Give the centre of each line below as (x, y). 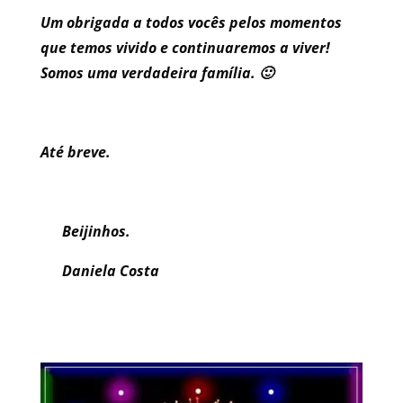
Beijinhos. (96, 232)
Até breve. (77, 152)
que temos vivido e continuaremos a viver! (185, 48)
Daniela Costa (110, 271)
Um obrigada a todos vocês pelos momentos (191, 23)
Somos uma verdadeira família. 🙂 (157, 73)
